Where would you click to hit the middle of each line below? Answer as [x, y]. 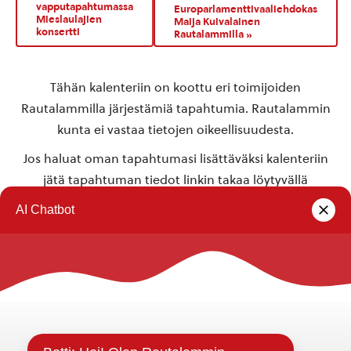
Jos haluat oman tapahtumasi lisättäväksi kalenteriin [175, 159]
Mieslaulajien [69, 18]
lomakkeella [174, 201]
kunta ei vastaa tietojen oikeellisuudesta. [175, 130]
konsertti [58, 32]
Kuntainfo [41, 326]
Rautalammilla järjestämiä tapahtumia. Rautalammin [175, 109]
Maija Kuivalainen [217, 22]
